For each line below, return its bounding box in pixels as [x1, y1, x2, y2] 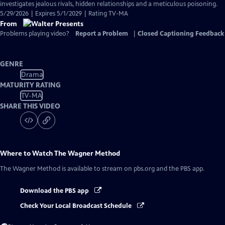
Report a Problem [75, 30, 128, 38]
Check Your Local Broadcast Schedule [20, 202, 133, 210]
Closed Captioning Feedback [138, 30, 224, 38]
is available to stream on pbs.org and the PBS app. [60, 165, 204, 173]
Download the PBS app [20, 187, 90, 195]
